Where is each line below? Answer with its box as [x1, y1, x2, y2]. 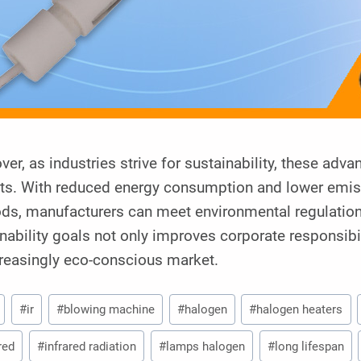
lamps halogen [165, 338, 245, 354]
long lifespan [274, 338, 344, 354]
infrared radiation [44, 338, 137, 354]
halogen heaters [256, 301, 343, 317]
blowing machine [63, 301, 155, 317]
